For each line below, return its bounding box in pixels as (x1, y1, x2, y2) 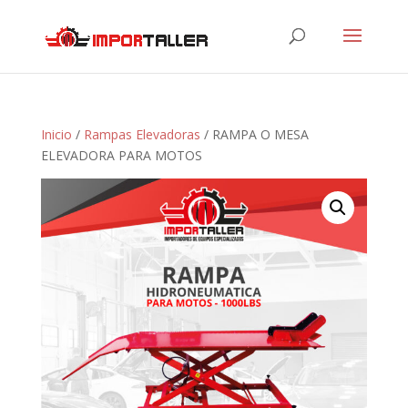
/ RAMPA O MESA (199, 126, 309, 143)
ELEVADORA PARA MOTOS (40, 147, 202, 164)
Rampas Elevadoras (83, 126, 200, 143)
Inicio (40, 126, 72, 143)
